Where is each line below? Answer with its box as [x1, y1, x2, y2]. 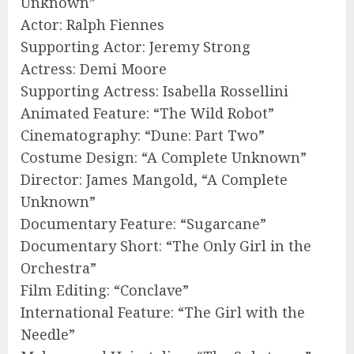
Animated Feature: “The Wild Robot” [21, 103, 274, 122]
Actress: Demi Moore [21, 58, 167, 78]
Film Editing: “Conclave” [21, 280, 189, 299]
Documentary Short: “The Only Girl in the [21, 235, 311, 255]
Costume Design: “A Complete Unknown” [21, 147, 307, 167]
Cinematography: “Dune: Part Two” [21, 125, 265, 145]
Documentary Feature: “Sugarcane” [21, 213, 266, 233]
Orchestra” [21, 258, 96, 277]
